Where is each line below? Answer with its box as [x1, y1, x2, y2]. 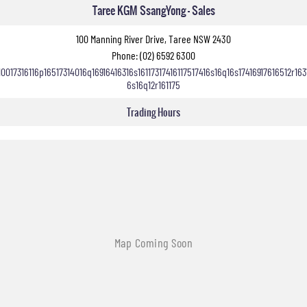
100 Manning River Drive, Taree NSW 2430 [76, 32, 231, 45]
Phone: [112, 49, 140, 62]
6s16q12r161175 [127, 78, 180, 91]
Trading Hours [127, 105, 180, 119]
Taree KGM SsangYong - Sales [92, 2, 215, 19]
